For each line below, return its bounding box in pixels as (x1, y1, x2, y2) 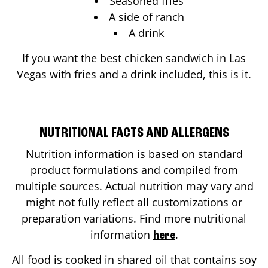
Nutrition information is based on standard (25, 146, 243, 161)
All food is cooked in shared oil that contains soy (11, 252, 257, 267)
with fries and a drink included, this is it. (47, 66, 251, 81)
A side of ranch (108, 9, 184, 24)
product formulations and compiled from (30, 162, 238, 177)
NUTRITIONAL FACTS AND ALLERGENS (39, 126, 229, 141)
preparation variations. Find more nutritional (22, 211, 246, 226)
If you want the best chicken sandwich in (22, 50, 229, 65)
